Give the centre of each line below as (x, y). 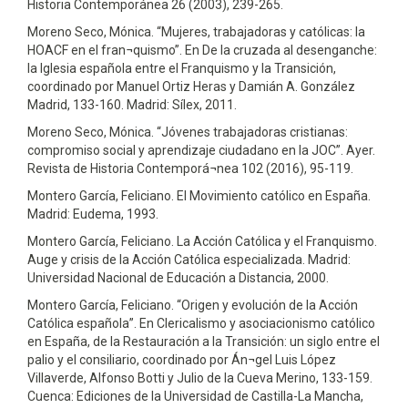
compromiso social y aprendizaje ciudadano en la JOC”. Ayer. (201, 150)
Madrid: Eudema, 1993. (93, 214)
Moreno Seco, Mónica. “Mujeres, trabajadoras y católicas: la (196, 31)
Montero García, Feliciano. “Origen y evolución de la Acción (193, 305)
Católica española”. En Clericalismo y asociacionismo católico (201, 323)
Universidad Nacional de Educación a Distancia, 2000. (178, 277)
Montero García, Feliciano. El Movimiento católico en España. (199, 195)
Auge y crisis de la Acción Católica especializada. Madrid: (189, 259)
